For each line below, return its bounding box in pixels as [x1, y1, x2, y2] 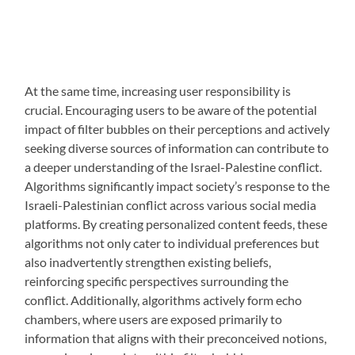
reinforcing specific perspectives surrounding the [25, 273, 289, 289]
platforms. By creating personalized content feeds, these [25, 216, 328, 232]
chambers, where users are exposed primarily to [25, 311, 283, 327]
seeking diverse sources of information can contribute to [25, 140, 330, 156]
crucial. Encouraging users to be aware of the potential [25, 102, 318, 118]
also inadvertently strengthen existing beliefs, [25, 254, 272, 270]
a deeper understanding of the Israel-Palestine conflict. [25, 159, 323, 175]
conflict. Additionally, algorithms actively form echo [25, 292, 303, 308]
